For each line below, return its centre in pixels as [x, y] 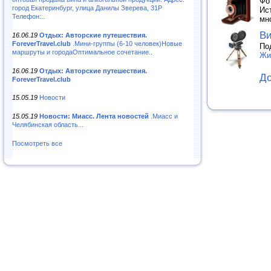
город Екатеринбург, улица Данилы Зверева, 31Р [87, 8]
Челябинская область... [48, 125]
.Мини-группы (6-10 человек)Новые [126, 43]
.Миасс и [163, 116]
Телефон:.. [28, 16]
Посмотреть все [37, 144]
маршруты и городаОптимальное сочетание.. [82, 52]
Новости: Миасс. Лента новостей [94, 116]
